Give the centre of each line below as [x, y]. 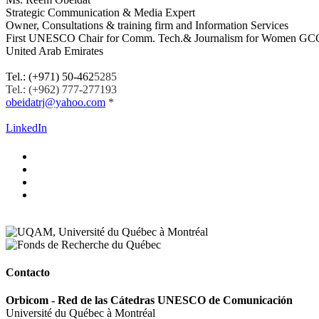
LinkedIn [26, 127]
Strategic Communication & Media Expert [100, 12]
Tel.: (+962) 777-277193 [61, 89]
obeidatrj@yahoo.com [56, 102]
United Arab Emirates [54, 51]
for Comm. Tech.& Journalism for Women [203, 38]
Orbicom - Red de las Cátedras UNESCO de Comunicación [149, 300]
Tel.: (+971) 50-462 [50, 76]
